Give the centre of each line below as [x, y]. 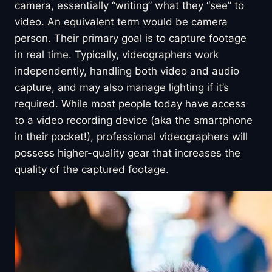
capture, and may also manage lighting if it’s [122, 87]
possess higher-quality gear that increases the [127, 153]
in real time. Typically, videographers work [117, 54]
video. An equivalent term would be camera [121, 22]
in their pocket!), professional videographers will [131, 136]
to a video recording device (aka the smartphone [134, 120]
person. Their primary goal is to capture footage [131, 38]
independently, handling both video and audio [127, 71]
